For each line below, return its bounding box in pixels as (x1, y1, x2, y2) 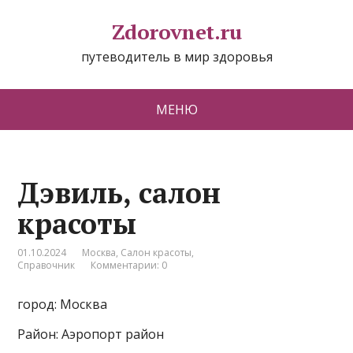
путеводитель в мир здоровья (80, 48, 273, 65)
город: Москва (17, 295, 108, 313)
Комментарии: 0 (91, 258, 168, 272)
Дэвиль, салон (17, 174, 221, 211)
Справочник (17, 258, 76, 272)
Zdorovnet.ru (111, 18, 242, 45)
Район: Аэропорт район (17, 325, 165, 343)
